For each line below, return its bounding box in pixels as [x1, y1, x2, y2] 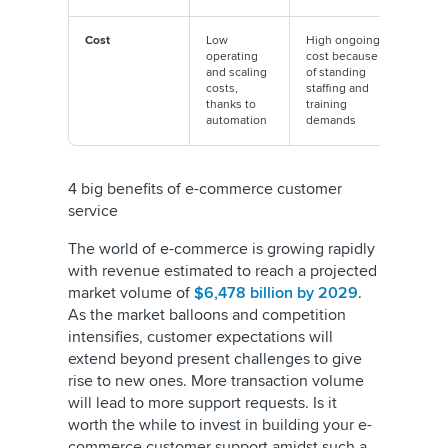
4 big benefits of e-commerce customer [68, 179, 342, 199]
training [306, 97, 347, 112]
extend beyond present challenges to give [68, 349, 362, 369]
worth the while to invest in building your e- [68, 415, 372, 435]
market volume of [68, 283, 194, 303]
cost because [306, 49, 378, 64]
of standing [306, 65, 366, 80]
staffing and [306, 81, 369, 96]
